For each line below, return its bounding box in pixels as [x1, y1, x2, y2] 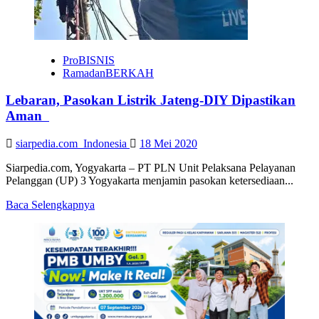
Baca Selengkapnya [6, 199, 95, 211]
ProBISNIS [63, 53, 115, 66]
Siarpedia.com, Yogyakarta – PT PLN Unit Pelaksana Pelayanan [6, 162, 296, 174]
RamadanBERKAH [63, 66, 154, 79]
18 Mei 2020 [140, 137, 197, 150]
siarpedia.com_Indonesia [16, 137, 130, 150]
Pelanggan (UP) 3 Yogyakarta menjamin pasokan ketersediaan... [6, 174, 293, 187]
